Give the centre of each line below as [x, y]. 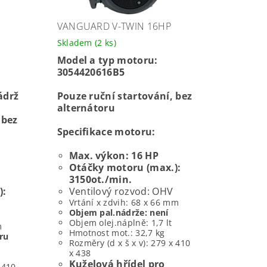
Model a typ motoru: [107, 60]
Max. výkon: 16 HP [114, 155]
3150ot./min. [100, 179]
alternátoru [86, 108]
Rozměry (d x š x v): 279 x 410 [130, 243]
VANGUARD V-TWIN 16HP [114, 26]
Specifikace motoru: [106, 131]
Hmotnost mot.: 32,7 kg [117, 232]
